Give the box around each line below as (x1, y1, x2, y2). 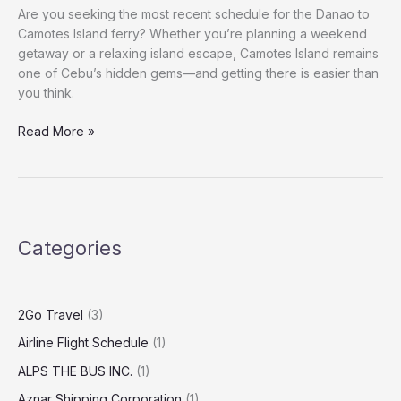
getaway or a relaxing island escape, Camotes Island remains (18, 46, 379, 62)
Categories (18, 235, 122, 260)
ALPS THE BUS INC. (18, 363, 132, 379)
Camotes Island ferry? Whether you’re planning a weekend (18, 26, 367, 42)
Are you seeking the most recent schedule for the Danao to (18, 6, 370, 22)
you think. (18, 85, 74, 101)
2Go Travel (18, 306, 83, 322)
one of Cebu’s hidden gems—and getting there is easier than (18, 65, 379, 81)
